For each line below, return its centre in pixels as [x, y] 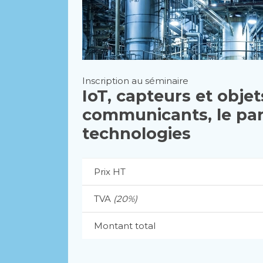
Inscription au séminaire [135, 80]
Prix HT [109, 171]
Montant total [124, 225]
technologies [136, 133]
